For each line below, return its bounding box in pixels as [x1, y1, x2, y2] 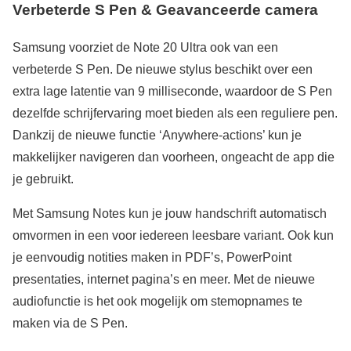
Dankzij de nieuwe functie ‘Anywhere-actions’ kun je [13, 128, 302, 143]
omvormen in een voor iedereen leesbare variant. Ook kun [13, 229, 334, 243]
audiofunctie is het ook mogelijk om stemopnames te [13, 295, 302, 309]
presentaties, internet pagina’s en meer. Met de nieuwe [13, 273, 315, 287]
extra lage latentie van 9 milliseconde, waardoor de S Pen [13, 85, 332, 99]
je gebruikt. [13, 172, 74, 186]
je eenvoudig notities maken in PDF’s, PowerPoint [13, 251, 291, 265]
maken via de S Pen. [13, 317, 128, 331]
